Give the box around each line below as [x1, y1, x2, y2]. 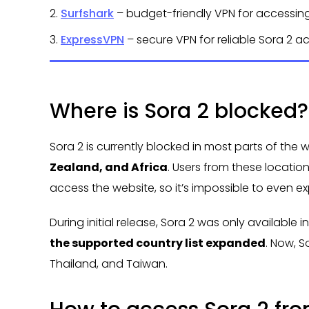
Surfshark [61, 5, 114, 21]
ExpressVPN [61, 31, 124, 48]
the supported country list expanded [50, 235, 266, 251]
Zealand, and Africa [50, 159, 168, 175]
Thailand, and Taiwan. [50, 255, 168, 272]
